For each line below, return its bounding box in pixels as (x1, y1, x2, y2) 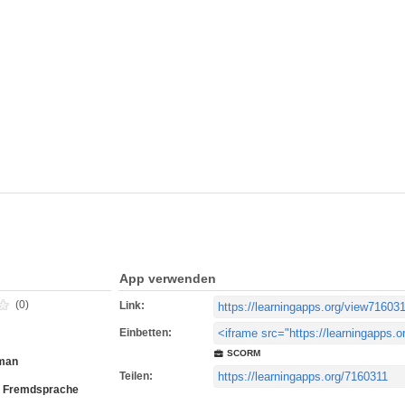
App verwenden (119, 271, 216, 286)
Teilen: (119, 370, 153, 382)
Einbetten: (119, 326, 172, 339)
